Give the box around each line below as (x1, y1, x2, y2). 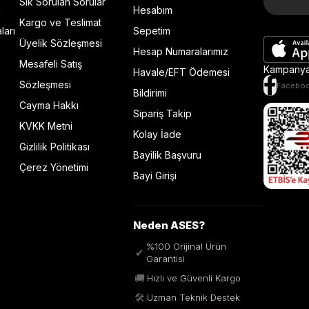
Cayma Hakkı (19, 99, 79, 111)
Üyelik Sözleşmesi (19, 37, 103, 49)
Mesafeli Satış (19, 58, 83, 70)
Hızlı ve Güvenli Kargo (146, 272, 241, 283)
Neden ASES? (132, 219, 205, 232)
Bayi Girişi (132, 170, 177, 181)
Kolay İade (132, 128, 181, 140)
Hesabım (132, 4, 172, 16)
